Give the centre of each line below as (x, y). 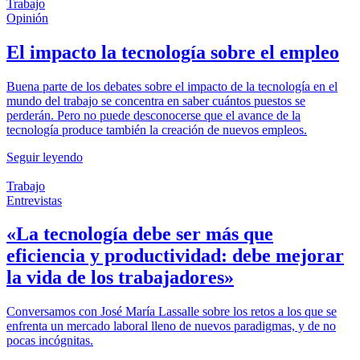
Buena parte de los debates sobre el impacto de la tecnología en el (172, 86)
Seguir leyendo (45, 157)
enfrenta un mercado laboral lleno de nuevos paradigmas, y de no (171, 326)
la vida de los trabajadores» (120, 278)
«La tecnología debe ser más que (140, 234)
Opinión (27, 18)
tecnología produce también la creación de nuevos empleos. (157, 129)
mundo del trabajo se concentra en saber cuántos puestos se (156, 100)
